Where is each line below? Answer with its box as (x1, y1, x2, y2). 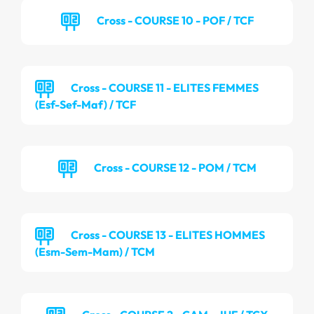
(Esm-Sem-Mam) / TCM (35, 245, 155, 259)
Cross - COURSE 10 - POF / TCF (96, 13, 254, 27)
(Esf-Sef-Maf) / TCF (35, 97, 136, 112)
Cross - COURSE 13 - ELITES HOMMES (71, 227, 265, 242)
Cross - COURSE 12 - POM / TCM (93, 160, 257, 175)
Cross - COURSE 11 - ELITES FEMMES (71, 80, 259, 95)
